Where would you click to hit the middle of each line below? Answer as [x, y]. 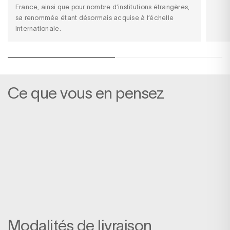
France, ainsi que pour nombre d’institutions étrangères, [102, 7]
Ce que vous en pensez [86, 93]
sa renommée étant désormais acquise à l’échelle [94, 18]
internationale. [39, 29]
